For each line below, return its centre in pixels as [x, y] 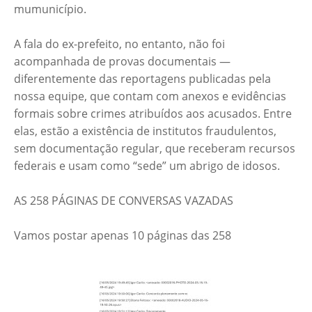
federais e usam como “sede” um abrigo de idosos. [147, 166]
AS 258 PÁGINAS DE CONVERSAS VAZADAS [124, 201]
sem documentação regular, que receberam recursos [155, 149]
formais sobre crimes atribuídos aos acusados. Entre [153, 114]
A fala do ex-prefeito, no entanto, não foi [119, 44]
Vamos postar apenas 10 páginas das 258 [123, 236]
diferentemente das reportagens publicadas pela [142, 79]
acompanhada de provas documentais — [122, 62]
